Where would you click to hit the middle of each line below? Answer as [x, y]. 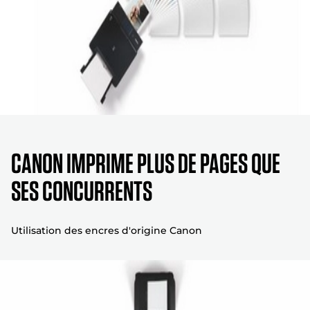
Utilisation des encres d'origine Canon [107, 230]
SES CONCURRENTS [82, 191]
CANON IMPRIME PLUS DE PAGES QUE [146, 163]
